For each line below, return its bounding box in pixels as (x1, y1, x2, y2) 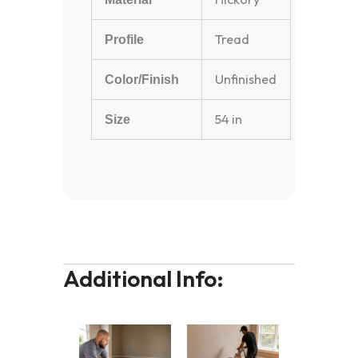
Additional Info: (63, 264, 224, 292)
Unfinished (215, 71, 277, 88)
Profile (105, 32, 145, 47)
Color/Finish (105, 72, 180, 87)
